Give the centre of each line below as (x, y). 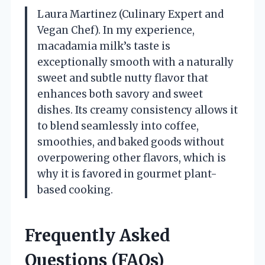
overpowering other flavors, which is (132, 158)
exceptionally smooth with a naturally (135, 62)
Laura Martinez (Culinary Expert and (130, 14)
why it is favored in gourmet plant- (127, 174)
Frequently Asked (98, 235)
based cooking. (75, 190)
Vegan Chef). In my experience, (116, 30)
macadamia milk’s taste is (104, 46)
